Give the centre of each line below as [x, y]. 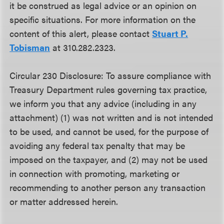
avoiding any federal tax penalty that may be [97, 145]
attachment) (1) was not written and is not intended [111, 117]
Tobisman [30, 47]
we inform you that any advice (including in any [103, 103]
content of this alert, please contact [81, 33]
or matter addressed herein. [64, 201]
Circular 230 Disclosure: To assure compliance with [110, 75]
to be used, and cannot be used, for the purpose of [109, 131]
